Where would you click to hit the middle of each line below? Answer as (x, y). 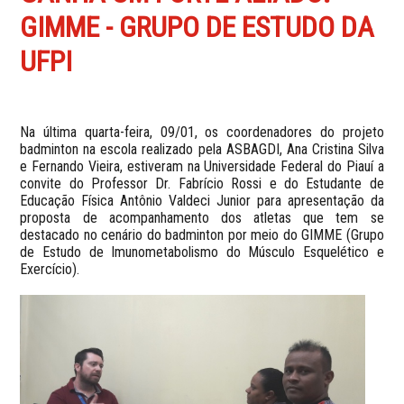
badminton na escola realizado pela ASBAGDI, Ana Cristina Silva (202, 149)
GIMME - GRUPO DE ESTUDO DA (197, 27)
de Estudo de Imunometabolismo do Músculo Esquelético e (202, 252)
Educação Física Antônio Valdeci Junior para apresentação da (202, 200)
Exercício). (50, 269)
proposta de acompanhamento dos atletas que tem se (202, 217)
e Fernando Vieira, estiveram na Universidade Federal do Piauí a (202, 166)
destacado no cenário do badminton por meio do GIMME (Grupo (202, 234)
